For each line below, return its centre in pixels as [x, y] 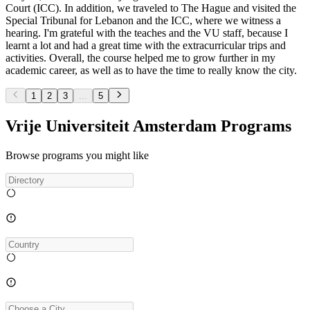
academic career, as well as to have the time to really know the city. [151, 70]
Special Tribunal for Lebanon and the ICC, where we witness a [143, 20]
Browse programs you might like [77, 155]
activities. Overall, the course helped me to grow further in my [140, 57]
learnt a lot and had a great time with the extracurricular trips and [146, 45]
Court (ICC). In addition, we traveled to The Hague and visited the [151, 8]
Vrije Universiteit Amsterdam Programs [148, 126]
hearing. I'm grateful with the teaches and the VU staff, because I [147, 33]
